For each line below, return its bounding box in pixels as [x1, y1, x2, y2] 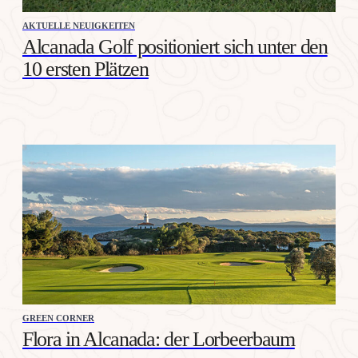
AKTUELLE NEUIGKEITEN [22, 20, 135, 30]
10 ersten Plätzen [22, 57, 149, 81]
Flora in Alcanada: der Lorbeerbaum [22, 327, 295, 351]
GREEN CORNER [22, 312, 94, 323]
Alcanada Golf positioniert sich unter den [22, 34, 328, 58]
